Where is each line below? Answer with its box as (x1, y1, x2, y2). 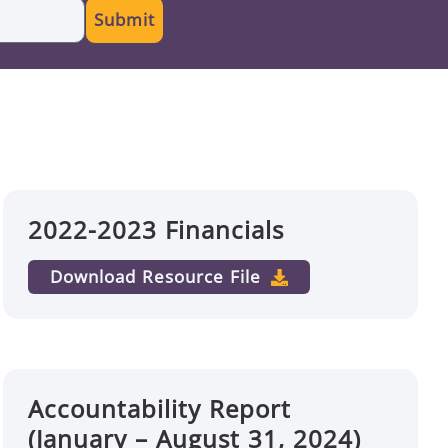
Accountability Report (28, 392, 292, 425)
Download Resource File (50, 265, 262, 288)
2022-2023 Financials (28, 213, 285, 246)
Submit (93, 8, 155, 31)
